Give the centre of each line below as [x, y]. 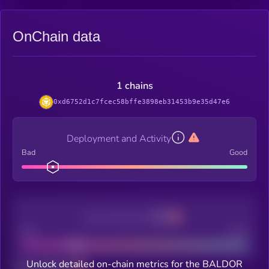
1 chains [134, 86]
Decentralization [119, 218]
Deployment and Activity [119, 139]
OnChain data [56, 37]
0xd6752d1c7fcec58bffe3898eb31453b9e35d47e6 [142, 102]
